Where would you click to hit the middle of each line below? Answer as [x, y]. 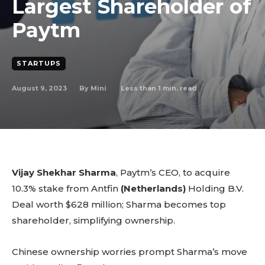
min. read [179, 88]
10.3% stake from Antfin [66, 188]
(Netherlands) [153, 188]
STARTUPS [39, 63]
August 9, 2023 [39, 88]
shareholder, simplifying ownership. [93, 220]
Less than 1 [141, 88]
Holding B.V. [215, 188]
